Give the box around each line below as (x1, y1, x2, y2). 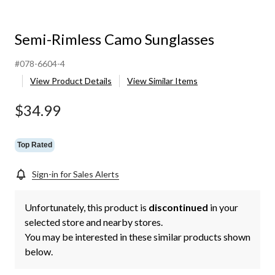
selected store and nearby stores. (25, 216, 163, 228)
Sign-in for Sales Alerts (32, 169, 119, 180)
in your (208, 201, 238, 214)
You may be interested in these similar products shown (25, 231, 250, 243)
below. (25, 246, 53, 258)
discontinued (149, 201, 208, 214)
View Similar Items (127, 76, 198, 87)
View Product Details (30, 76, 112, 87)
